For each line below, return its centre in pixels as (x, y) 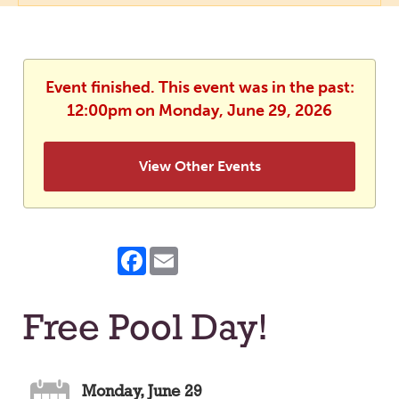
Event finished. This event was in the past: (199, 88)
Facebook (179, 254)
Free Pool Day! (145, 330)
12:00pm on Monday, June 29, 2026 (199, 111)
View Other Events (199, 167)
